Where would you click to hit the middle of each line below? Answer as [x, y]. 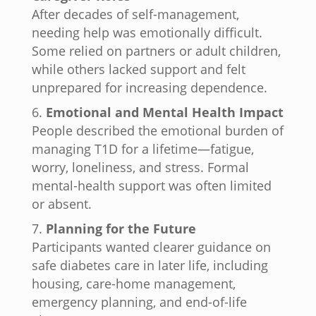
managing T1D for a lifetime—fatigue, [142, 149]
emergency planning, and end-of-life [139, 302]
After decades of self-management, [135, 14]
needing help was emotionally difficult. [147, 33]
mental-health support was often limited [151, 186]
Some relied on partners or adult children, [156, 51]
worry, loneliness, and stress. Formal [140, 168]
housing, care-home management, [133, 284]
